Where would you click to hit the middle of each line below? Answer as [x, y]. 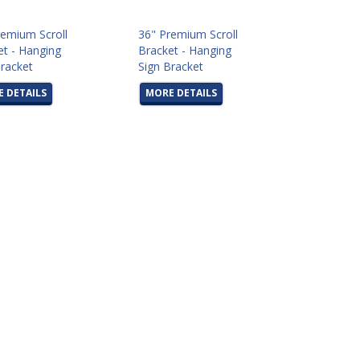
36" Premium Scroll [188, 34]
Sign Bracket [171, 66]
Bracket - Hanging [185, 50]
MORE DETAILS [182, 93]
